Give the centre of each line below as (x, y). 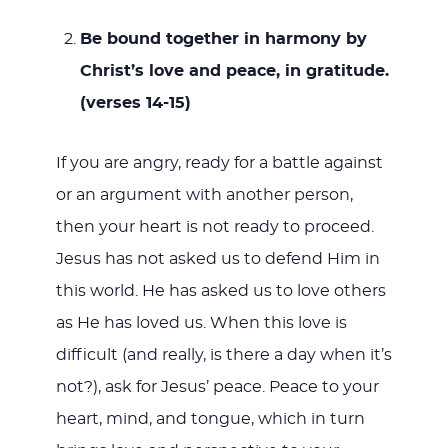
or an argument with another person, (204, 194)
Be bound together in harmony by (223, 38)
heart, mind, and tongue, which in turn (210, 418)
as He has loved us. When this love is (201, 322)
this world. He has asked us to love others (220, 290)
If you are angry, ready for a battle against (219, 162)
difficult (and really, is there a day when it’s (223, 354)
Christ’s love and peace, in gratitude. (234, 70)
